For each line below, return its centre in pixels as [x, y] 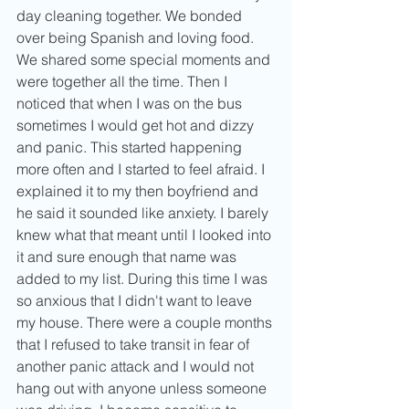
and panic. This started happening [131, 147]
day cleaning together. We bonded [131, 16]
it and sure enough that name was [128, 257]
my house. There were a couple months [146, 323]
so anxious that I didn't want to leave [136, 301]
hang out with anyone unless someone [143, 388]
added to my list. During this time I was [144, 279]
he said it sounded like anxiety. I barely [144, 213]
